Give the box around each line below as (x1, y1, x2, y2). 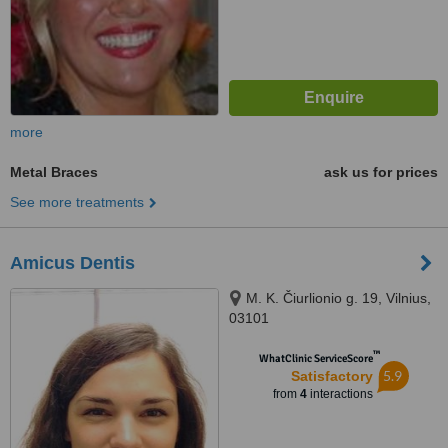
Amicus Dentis (10, 253, 135, 273)
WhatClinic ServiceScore (258, 352, 373, 365)
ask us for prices (324, 164, 438, 180)
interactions (306, 387, 373, 401)
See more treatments (10, 194, 144, 210)
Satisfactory (290, 368, 373, 384)
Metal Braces (10, 164, 98, 180)
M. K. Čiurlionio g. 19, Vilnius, (246, 290, 431, 306)
